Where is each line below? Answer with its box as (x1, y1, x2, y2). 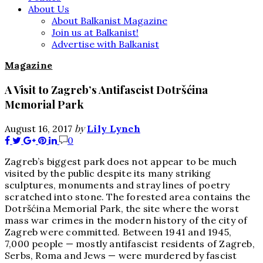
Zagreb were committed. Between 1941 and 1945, (5, 226, 232, 238)
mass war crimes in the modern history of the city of (5, 214, 248, 227)
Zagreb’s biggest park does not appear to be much (5, 156, 237, 168)
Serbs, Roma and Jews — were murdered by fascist (5, 249, 237, 262)
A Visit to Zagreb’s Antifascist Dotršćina (5, 82, 208, 97)
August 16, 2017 (5, 123, 72, 135)
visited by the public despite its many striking (5, 167, 211, 180)
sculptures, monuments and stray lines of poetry (5, 179, 230, 191)
